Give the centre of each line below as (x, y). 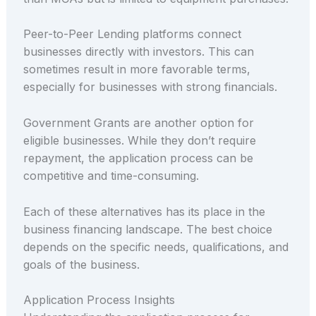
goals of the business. (81, 264)
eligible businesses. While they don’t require (139, 140)
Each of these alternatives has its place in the (144, 211)
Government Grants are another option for (138, 122)
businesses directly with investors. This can (138, 52)
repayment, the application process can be (138, 158)
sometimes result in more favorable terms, (136, 69)
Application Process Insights (99, 300)
